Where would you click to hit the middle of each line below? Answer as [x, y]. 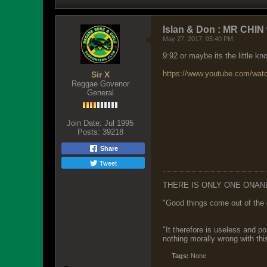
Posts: [89, 132]
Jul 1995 [119, 123]
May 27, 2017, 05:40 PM [198, 39]
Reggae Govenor [100, 84]
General [100, 93]
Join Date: [84, 123]
